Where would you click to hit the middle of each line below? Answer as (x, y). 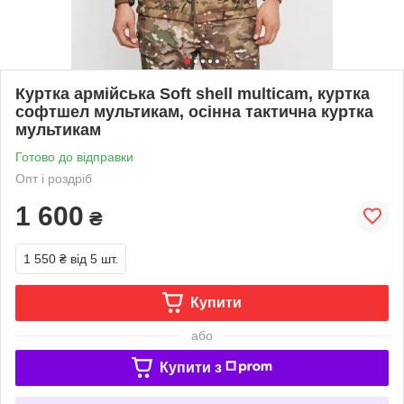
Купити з (190, 367)
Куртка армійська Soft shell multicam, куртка (193, 93)
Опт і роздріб (54, 178)
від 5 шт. (94, 258)
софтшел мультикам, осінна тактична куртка (194, 111)
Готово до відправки (74, 156)
